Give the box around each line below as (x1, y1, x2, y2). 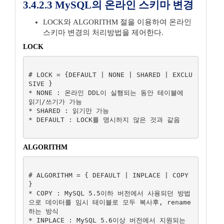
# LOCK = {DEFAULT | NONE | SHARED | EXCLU (28, 70, 192, 78)
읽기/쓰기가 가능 (28, 97, 82, 105)
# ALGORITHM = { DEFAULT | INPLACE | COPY (28, 171, 188, 179)
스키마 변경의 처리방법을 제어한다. (43, 28, 163, 36)
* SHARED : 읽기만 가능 (28, 106, 109, 114)
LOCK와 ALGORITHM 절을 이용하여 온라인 (43, 18, 191, 26)
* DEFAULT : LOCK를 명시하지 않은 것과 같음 (28, 115, 180, 123)
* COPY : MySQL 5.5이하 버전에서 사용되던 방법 (28, 189, 190, 197)
